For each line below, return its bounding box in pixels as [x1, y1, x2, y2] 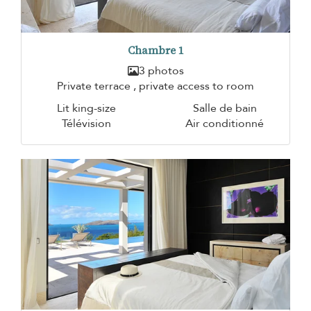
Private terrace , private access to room [57, 78, 254, 94]
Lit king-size [57, 100, 116, 116]
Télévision [62, 115, 111, 131]
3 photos [138, 62, 184, 78]
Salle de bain [192, 100, 257, 116]
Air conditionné [185, 115, 264, 131]
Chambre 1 [127, 42, 184, 58]
